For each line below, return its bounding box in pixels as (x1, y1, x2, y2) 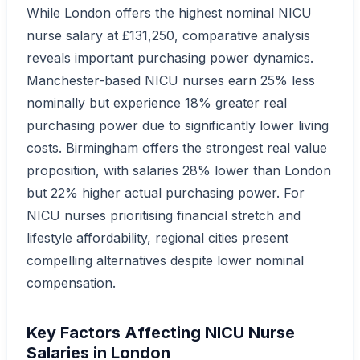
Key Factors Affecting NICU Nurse (27, 322, 295, 342)
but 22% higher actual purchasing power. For (27, 184, 305, 201)
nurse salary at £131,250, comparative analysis (27, 27, 310, 43)
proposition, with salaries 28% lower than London (27, 162, 331, 178)
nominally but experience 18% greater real (27, 94, 287, 111)
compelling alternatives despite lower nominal (27, 252, 304, 268)
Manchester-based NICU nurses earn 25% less (27, 72, 315, 88)
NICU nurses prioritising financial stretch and (27, 207, 301, 223)
